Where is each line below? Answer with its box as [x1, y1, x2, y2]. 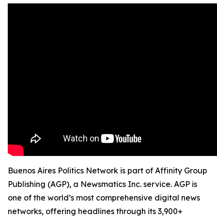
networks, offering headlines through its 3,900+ [8, 206, 183, 216]
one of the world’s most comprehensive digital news [8, 193, 200, 202]
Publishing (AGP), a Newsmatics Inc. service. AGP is [8, 179, 197, 189]
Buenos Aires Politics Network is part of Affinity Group [8, 166, 207, 175]
